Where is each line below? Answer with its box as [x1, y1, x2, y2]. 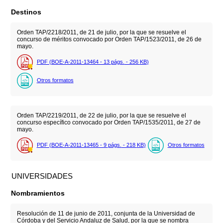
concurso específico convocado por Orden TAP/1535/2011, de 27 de [16, 118, 201, 126]
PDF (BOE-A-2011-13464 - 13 [36, 59, 111, 65]
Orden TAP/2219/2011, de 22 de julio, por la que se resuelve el [16, 111, 186, 119]
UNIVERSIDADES [11, 172, 73, 181]
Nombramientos [11, 189, 65, 198]
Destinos [11, 8, 42, 16]
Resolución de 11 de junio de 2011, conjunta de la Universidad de [16, 210, 195, 218]
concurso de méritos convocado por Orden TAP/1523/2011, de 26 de [16, 35, 202, 43]
